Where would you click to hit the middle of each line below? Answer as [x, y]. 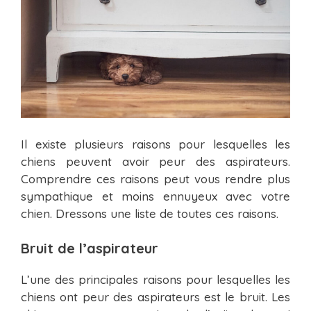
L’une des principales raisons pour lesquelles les [155, 279]
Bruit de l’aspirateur [90, 248]
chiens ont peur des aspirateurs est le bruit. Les [155, 296]
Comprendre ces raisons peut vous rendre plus [155, 179]
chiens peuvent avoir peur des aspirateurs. [155, 162]
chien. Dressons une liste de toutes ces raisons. [150, 214]
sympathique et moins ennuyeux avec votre [155, 196]
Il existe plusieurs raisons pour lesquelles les [155, 144]
